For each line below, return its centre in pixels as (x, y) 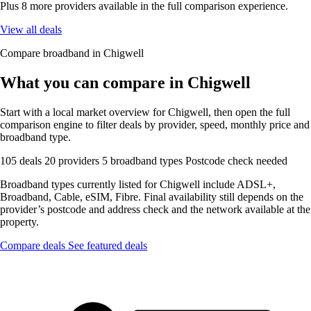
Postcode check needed (236, 160)
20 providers (73, 160)
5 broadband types (144, 160)
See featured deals (108, 245)
